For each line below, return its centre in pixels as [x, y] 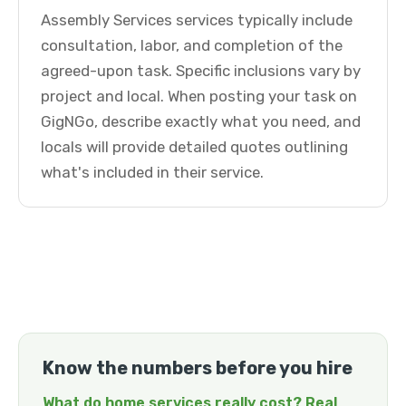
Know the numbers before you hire [198, 368]
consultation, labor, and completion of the [192, 45]
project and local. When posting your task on [199, 96]
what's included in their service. [152, 172]
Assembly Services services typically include [197, 20]
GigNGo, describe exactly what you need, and [201, 121]
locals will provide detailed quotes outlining [194, 147]
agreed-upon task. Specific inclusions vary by [201, 71]
